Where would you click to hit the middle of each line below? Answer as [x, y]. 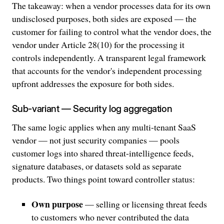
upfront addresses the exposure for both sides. [93, 83]
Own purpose [57, 204]
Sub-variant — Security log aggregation [92, 108]
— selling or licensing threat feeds [145, 204]
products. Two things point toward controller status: [103, 179]
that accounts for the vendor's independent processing [107, 70]
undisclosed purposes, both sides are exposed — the [104, 18]
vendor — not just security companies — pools [95, 140]
